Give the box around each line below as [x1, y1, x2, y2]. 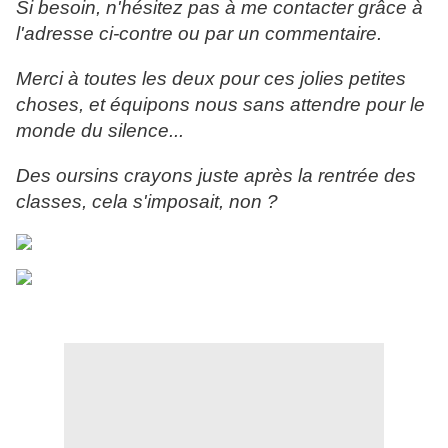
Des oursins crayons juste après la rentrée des [16, 165, 416, 187]
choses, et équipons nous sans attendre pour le [16, 94, 425, 116]
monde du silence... [16, 120, 184, 142]
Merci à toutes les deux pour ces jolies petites [16, 68, 406, 90]
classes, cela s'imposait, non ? [16, 191, 278, 213]
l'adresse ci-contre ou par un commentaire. [16, 23, 382, 45]
